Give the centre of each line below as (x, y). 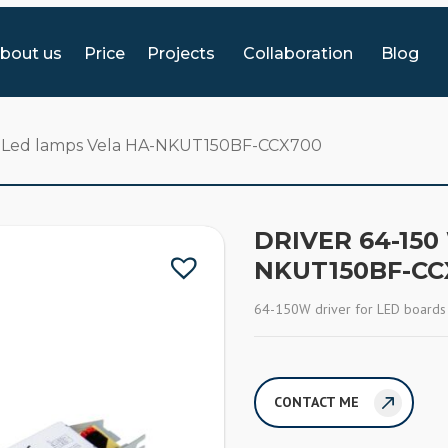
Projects (181, 53)
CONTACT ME (316, 402)
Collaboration (298, 53)
